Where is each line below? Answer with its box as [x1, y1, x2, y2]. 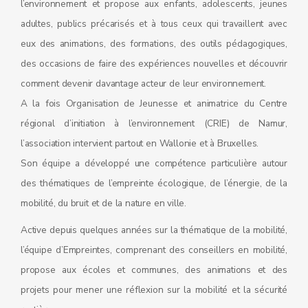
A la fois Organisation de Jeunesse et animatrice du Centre [21, 97, 287, 110]
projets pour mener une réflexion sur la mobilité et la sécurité [21, 283, 287, 296]
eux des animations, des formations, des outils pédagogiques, [21, 37, 287, 50]
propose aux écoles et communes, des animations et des [21, 263, 287, 276]
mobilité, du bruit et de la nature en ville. [21, 197, 187, 210]
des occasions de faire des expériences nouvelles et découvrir [21, 57, 287, 70]
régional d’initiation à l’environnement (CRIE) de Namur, [21, 117, 287, 130]
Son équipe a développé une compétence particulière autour [21, 157, 287, 170]
